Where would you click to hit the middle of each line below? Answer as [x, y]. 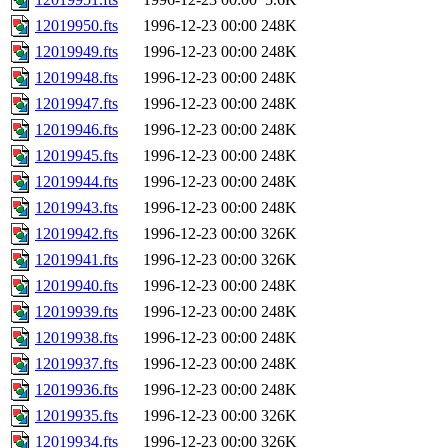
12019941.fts [76, 260]
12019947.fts [76, 104]
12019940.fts [76, 286]
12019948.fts [76, 78]
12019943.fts [76, 208]
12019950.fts [76, 26]
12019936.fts [76, 390]
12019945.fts [76, 156]
